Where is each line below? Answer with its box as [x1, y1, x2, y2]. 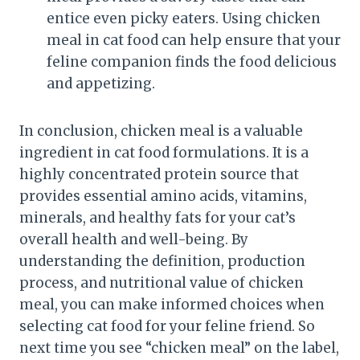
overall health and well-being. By [19, 230, 248, 248]
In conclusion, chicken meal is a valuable [19, 121, 303, 140]
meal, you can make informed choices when [19, 295, 325, 313]
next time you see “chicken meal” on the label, [19, 338, 339, 357]
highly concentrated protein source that [19, 165, 299, 183]
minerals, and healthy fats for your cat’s [19, 208, 296, 227]
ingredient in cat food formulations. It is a [19, 143, 309, 162]
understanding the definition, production [19, 252, 305, 270]
